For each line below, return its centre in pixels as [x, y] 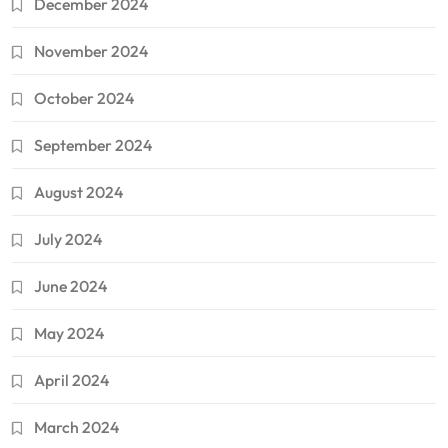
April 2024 [71, 379]
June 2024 [70, 285]
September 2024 [93, 144]
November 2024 [91, 50]
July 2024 [68, 238]
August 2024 [78, 191]
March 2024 [76, 426]
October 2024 [84, 97]
